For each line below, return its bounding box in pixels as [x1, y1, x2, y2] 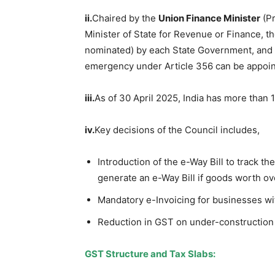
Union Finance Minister [158, 12, 260, 24]
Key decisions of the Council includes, [95, 123, 260, 136]
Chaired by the [92, 12, 158, 24]
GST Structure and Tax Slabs [85, 247, 213, 260]
